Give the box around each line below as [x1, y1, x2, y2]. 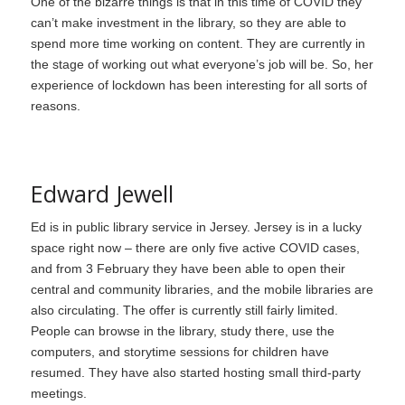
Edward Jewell [30, 178, 174, 210]
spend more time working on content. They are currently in [30, 35, 365, 51]
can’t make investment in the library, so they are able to [30, 14, 346, 30]
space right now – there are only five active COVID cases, [30, 240, 360, 256]
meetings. [30, 386, 87, 401]
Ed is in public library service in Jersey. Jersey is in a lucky [30, 220, 362, 235]
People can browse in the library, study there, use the [30, 324, 334, 339]
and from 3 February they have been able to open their [30, 261, 345, 277]
